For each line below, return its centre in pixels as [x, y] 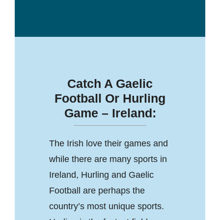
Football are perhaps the [97, 190]
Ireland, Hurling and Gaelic [101, 175]
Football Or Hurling [110, 98]
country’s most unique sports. [106, 206]
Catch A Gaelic [110, 83]
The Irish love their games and [108, 143]
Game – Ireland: [110, 113]
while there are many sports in [108, 159]
